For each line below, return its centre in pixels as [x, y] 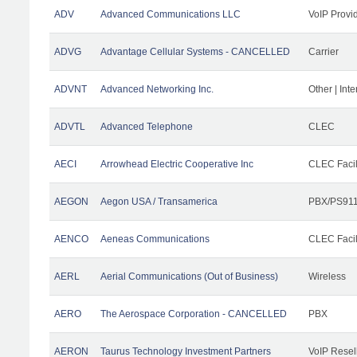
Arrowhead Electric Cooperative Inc [177, 164]
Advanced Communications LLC [171, 14]
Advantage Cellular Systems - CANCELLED [195, 51]
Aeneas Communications [155, 239]
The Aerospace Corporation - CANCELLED [194, 314]
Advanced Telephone [147, 126]
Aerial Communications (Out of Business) [189, 276]
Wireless [327, 276]
